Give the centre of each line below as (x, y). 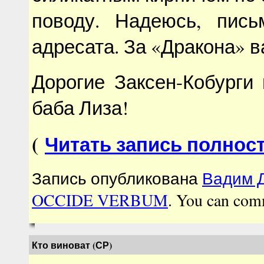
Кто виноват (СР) (72, 245)
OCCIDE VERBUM (100, 200)
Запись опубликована (117, 178)
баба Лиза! (80, 107)
